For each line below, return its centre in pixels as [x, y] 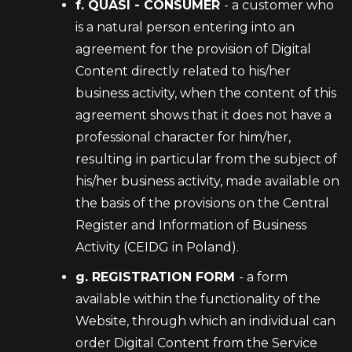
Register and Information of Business [191, 225]
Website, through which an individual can [205, 321]
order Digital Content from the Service [196, 343]
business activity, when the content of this [206, 93]
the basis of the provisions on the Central [202, 203]
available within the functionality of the [198, 299]
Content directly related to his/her [183, 71]
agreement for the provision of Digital [193, 49]
